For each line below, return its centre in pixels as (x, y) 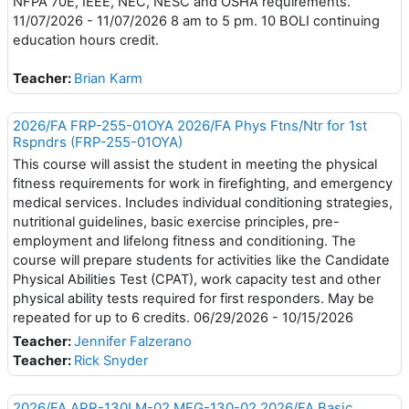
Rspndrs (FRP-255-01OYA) (98, 142)
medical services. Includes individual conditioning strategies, (203, 202)
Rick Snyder (111, 360)
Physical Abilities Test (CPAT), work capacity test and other (197, 279)
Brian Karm (108, 78)
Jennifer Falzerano (133, 341)
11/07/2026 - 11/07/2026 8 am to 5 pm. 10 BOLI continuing (196, 21)
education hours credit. (86, 40)
